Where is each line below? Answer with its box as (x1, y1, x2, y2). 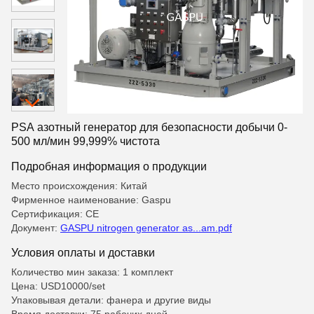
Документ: (11, 222, 60, 233)
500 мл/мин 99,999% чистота (11, 135, 160, 147)
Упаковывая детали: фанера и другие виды (11, 294, 211, 306)
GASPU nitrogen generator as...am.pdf (60, 222, 232, 233)
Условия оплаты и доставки (11, 246, 155, 259)
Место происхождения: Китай (11, 180, 147, 191)
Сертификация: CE (11, 208, 99, 219)
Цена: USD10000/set (11, 280, 105, 292)
